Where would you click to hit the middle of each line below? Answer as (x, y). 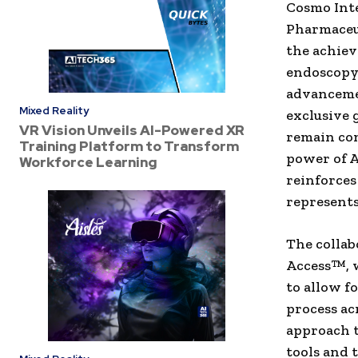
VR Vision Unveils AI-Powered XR (132, 131)
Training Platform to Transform (129, 147)
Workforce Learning (88, 163)
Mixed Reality (54, 111)
